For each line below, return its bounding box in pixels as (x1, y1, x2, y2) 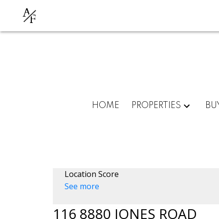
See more (64, 180, 99, 192)
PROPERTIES (131, 101, 181, 110)
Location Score (64, 168, 119, 179)
